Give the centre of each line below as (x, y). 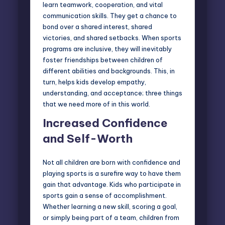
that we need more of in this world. (96, 104)
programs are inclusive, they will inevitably (107, 48)
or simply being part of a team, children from (111, 217)
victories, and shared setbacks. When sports (112, 37)
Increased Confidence (105, 123)
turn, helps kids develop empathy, (94, 82)
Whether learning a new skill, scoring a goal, (110, 206)
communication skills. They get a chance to (110, 15)
